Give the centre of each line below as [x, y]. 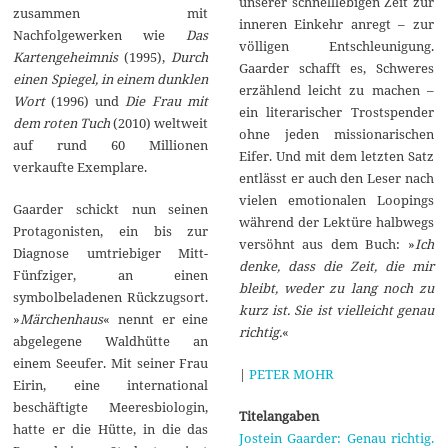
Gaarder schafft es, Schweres [336, 67]
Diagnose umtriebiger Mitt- [111, 252]
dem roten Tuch [62, 122]
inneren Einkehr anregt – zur [336, 23]
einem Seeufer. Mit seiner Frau [111, 362]
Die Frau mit [167, 100]
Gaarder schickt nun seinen [111, 208]
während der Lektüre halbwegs [336, 221]
